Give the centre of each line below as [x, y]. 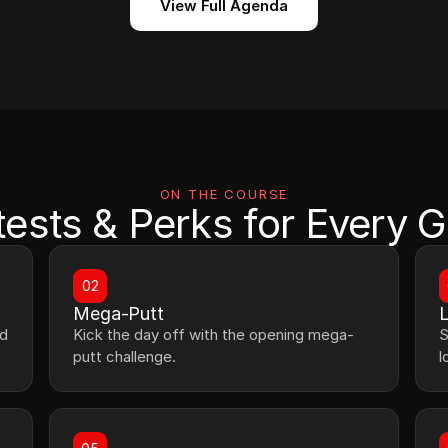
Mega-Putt [118, 313]
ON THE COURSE [224, 194]
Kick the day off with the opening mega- [214, 334]
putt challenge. [125, 356]
